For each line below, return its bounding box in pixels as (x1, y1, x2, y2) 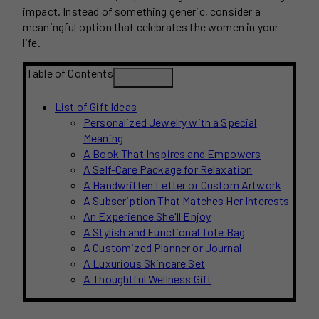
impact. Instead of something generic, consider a (23, 4, 261, 18)
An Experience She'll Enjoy (83, 209, 211, 223)
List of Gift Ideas (55, 99, 137, 113)
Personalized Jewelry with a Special (83, 115, 257, 129)
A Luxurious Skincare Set (83, 256, 205, 270)
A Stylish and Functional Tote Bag (83, 224, 246, 239)
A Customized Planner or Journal (83, 240, 241, 254)
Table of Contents (26, 66, 113, 80)
